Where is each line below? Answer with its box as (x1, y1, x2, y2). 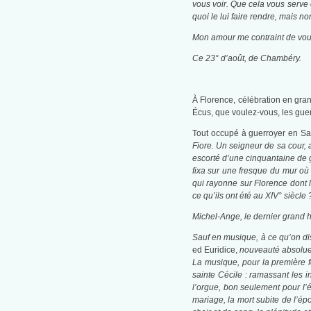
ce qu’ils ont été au (192, 191, 265, 201)
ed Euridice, (192, 245, 240, 255)
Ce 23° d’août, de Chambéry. (192, 53, 301, 64)
